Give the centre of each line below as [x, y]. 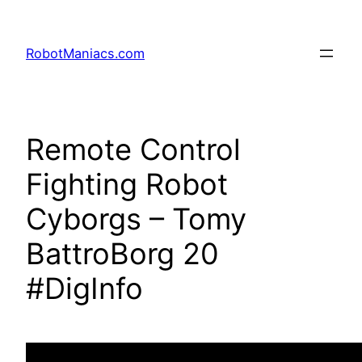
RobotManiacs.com [85, 54]
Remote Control [133, 150]
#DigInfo [84, 289]
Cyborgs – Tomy [136, 219]
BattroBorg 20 [122, 254]
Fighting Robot [127, 185]
